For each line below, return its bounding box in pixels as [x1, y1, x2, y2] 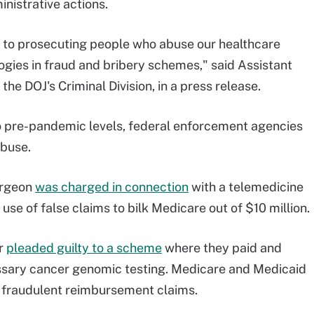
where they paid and [162, 240, 282, 255]
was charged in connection [35, 179, 189, 194]
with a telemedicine [189, 179, 303, 194]
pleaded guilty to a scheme [6, 240, 162, 255]
